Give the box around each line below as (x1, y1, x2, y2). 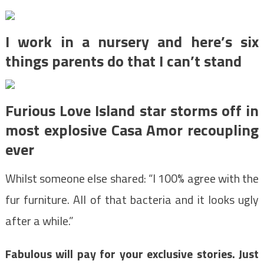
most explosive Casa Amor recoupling (5, 118, 259, 142)
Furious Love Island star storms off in (5, 99, 259, 123)
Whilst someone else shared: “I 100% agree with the (5, 169, 259, 188)
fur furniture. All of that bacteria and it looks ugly (5, 190, 259, 209)
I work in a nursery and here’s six (5, 30, 259, 54)
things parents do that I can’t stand (5, 49, 242, 73)
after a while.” (5, 212, 74, 230)
